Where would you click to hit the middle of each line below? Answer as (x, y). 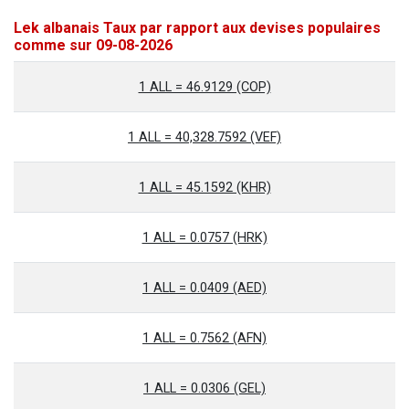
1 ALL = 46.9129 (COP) (204, 87)
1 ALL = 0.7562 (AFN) (204, 338)
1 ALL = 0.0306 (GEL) (204, 388)
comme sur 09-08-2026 (93, 45)
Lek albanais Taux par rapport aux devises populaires (197, 28)
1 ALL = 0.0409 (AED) (204, 288)
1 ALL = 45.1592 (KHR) (204, 188)
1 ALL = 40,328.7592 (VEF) (204, 137)
